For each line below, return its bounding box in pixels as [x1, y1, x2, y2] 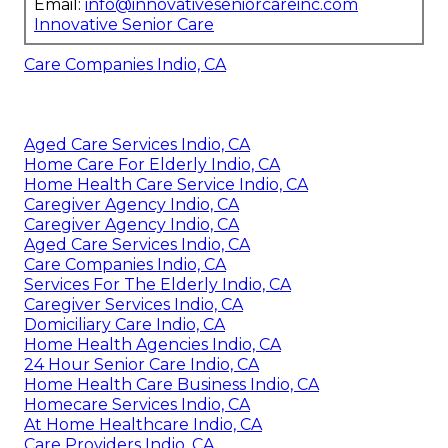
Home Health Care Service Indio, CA [24, 174, 308, 194]
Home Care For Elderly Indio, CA [24, 154, 280, 174]
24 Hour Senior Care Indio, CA [24, 354, 259, 374]
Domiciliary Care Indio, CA [24, 314, 225, 334]
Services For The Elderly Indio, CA [24, 274, 291, 294]
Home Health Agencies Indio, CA [24, 334, 281, 354]
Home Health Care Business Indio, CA [24, 374, 319, 394]
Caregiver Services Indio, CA [24, 294, 243, 314]
